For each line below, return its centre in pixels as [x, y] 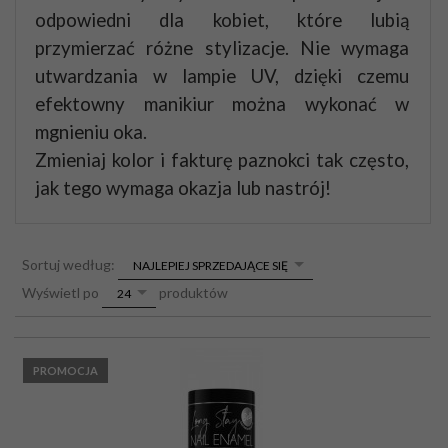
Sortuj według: [70, 264]
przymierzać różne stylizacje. [162, 48]
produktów [192, 292]
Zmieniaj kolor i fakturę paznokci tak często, [222, 160]
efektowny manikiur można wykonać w [222, 104]
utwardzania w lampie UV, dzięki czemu [222, 76]
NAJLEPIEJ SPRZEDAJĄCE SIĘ [210, 266]
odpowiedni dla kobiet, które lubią [222, 20]
